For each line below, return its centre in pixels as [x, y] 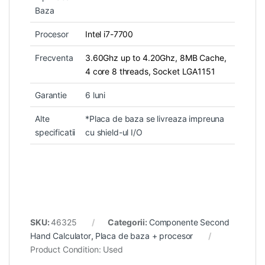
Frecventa [54, 58]
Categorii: [128, 222]
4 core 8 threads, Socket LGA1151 [150, 72]
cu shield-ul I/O [114, 132]
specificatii [55, 132]
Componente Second [189, 222]
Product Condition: [67, 250]
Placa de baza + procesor [144, 236]
